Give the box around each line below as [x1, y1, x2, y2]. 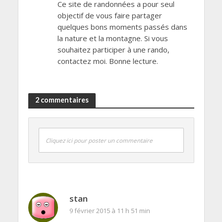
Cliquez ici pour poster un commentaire [45, 137, 153, 145]
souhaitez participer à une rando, [57, 44, 169, 55]
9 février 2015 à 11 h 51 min [69, 206, 150, 216]
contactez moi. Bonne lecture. [57, 55, 158, 66]
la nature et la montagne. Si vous [57, 33, 168, 43]
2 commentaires [35, 96, 89, 105]
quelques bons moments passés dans [57, 21, 187, 32]
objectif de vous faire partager [57, 10, 162, 20]
